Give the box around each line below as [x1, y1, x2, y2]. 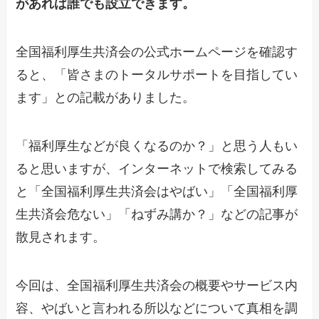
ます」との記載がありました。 [16, 90, 196, 105]
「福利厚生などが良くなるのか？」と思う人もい [16, 139, 298, 154]
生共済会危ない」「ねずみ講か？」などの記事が [16, 207, 298, 222]
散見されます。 [16, 230, 106, 245]
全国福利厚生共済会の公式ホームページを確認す [16, 45, 298, 60]
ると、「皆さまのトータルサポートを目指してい [16, 68, 298, 83]
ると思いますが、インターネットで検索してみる [16, 162, 298, 177]
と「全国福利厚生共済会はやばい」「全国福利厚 [16, 184, 298, 199]
